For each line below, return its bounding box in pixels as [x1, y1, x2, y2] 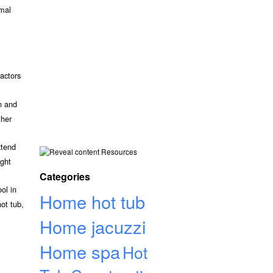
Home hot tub [40, 189, 145, 214]
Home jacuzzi [40, 214, 146, 239]
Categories [40, 169, 90, 184]
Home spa [40, 239, 120, 264]
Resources [99, 146, 137, 157]
